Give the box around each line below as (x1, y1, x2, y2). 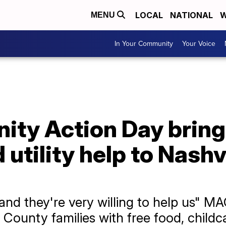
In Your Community (115, 38, 173, 49)
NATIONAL (170, 10, 213, 20)
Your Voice (182, 38, 215, 49)
